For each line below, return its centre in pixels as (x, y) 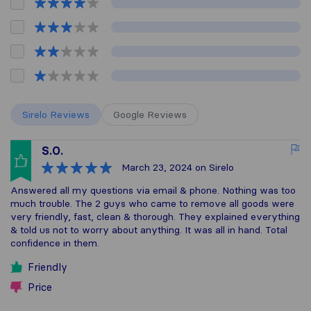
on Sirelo (213, 168)
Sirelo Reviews (56, 115)
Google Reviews (150, 115)
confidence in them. (55, 243)
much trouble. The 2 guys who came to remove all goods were (152, 204)
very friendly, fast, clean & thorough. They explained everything (155, 217)
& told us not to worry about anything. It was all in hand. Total (149, 230)
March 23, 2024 (157, 168)
